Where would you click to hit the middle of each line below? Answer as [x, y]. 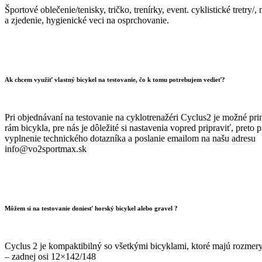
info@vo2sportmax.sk [46, 149]
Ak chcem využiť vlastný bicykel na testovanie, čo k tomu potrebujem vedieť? [115, 80]
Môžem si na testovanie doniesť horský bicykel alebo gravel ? [91, 208]
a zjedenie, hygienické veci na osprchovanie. [87, 20]
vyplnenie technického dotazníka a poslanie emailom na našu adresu [130, 139]
